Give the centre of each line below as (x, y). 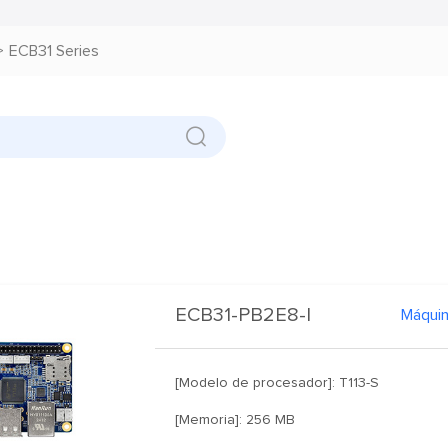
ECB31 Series (54, 50)
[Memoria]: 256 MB (235, 419)
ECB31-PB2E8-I (243, 314)
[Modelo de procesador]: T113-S (277, 382)
